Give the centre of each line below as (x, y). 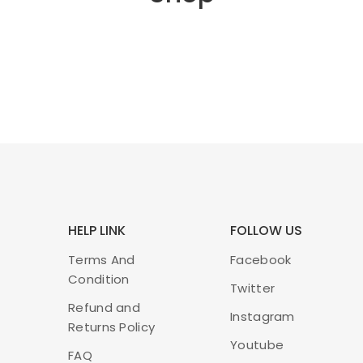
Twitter (253, 288)
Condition (99, 279)
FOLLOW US (266, 231)
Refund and (105, 307)
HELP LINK (97, 231)
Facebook (261, 260)
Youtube (257, 345)
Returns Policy (112, 327)
